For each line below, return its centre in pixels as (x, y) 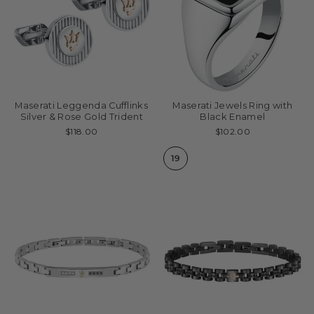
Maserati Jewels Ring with (233, 105)
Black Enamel (233, 117)
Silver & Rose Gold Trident (81, 117)
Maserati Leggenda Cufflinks (82, 105)
